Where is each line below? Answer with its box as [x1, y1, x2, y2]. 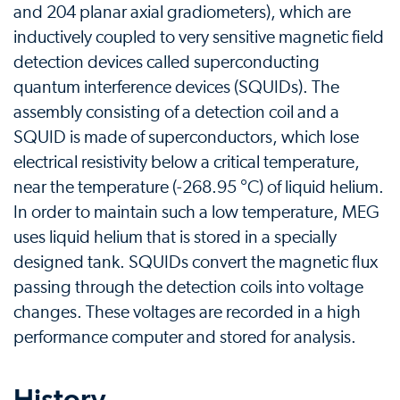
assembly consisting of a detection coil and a [13, 104, 339, 122]
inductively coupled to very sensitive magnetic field [13, 29, 384, 47]
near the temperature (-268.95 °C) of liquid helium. [13, 179, 384, 197]
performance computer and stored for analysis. [13, 329, 356, 347]
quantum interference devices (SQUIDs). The [13, 79, 339, 97]
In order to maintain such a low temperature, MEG [13, 204, 379, 222]
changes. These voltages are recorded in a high [13, 304, 361, 322]
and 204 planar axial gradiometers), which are [13, 4, 351, 22]
